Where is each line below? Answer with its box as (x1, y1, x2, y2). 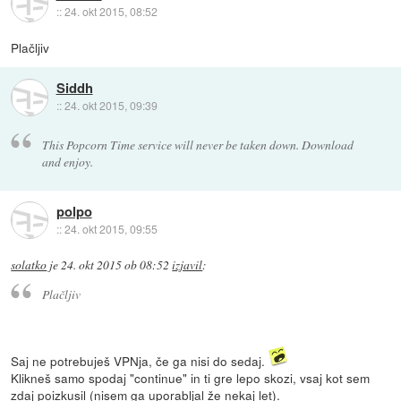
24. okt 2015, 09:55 (64, 221, 158, 237)
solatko (11, 256, 47, 273)
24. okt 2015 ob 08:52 (61, 256, 170, 273)
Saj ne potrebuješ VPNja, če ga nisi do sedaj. (11, 352, 269, 371)
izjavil (172, 256, 203, 273)
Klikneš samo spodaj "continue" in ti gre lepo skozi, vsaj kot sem (11, 369, 371, 388)
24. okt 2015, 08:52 (64, 4, 158, 20)
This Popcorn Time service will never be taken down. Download (41, 135, 354, 153)
